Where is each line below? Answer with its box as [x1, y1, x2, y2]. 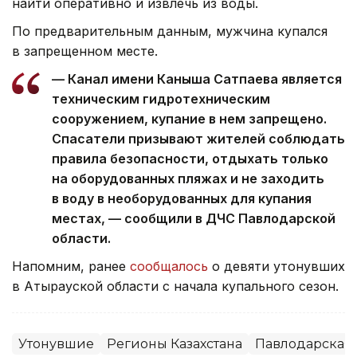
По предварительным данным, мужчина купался [12, 22, 328, 39]
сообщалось [130, 257, 208, 274]
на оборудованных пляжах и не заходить [52, 170, 324, 186]
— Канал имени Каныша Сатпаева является [52, 70, 342, 87]
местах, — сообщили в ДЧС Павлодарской [52, 210, 335, 226]
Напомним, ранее [12, 257, 130, 274]
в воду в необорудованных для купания [52, 190, 312, 206]
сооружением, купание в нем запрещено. [52, 110, 327, 127]
